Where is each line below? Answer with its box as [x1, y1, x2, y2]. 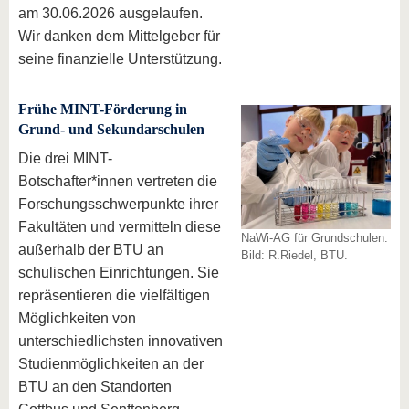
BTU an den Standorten [18, 379, 172, 394]
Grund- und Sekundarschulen [18, 121, 204, 137]
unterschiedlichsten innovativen [18, 333, 223, 349]
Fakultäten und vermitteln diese [18, 219, 221, 235]
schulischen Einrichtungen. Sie [18, 265, 219, 280]
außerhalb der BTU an [18, 242, 163, 257]
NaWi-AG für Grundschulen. [241, 231, 388, 245]
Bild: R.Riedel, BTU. [241, 248, 348, 262]
